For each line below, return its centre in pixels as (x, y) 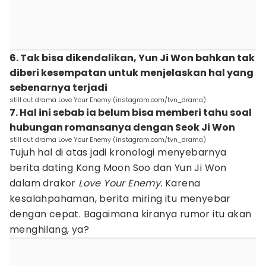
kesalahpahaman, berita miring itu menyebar (120, 199)
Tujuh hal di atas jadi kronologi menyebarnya (118, 152)
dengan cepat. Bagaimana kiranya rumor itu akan (131, 214)
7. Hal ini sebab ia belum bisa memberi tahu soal (131, 113)
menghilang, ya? (50, 229)
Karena (181, 183)
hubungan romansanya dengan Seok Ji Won (122, 127)
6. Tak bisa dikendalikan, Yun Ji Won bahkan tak (132, 58)
